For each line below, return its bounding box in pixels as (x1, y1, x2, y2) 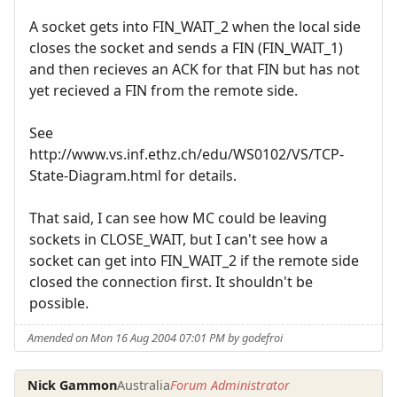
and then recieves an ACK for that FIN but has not (29, 59, 360, 80)
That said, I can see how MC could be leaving (29, 208, 327, 229)
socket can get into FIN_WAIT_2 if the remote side (29, 251, 359, 271)
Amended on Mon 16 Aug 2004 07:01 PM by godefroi (27, 330, 284, 346)
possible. (29, 293, 89, 314)
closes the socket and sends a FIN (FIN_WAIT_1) (29, 38, 343, 58)
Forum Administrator (170, 377, 291, 394)
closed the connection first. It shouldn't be (29, 272, 313, 292)
